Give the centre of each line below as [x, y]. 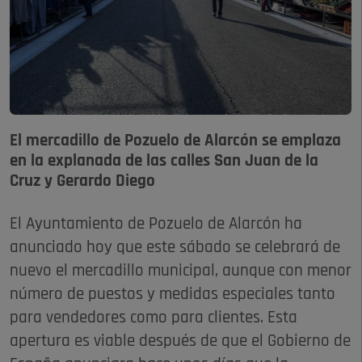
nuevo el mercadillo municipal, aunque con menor [181, 271]
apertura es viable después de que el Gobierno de [180, 342]
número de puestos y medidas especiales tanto [173, 295]
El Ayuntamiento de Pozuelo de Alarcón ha [156, 225]
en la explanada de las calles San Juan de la [164, 162]
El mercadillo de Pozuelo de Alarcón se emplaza [175, 141]
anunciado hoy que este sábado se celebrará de [175, 248]
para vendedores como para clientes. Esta [154, 318]
